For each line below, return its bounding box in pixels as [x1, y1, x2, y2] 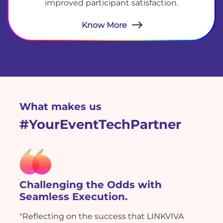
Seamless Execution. [19, 190, 127, 203]
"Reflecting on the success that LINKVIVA [19, 211, 184, 221]
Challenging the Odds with [19, 178, 162, 191]
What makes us [19, 101, 102, 113]
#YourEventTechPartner [19, 116, 181, 133]
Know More [81, 20, 127, 30]
